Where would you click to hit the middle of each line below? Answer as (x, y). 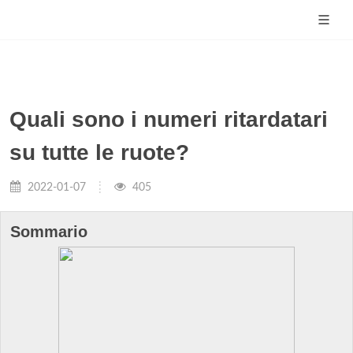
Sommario (49, 232)
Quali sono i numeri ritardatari (169, 119)
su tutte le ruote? (99, 152)
